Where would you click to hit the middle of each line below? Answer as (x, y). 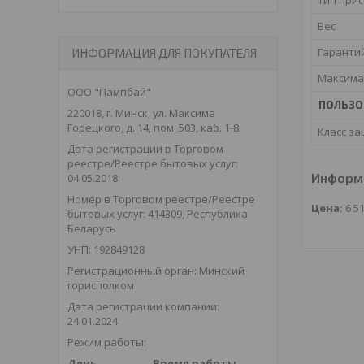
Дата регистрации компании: (143, 307)
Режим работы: (107, 342)
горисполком (101, 286)
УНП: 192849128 (106, 250)
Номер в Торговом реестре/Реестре (161, 199)
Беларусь (92, 229)
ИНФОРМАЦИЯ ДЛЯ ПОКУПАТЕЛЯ (164, 53)
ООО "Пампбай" (109, 92)
